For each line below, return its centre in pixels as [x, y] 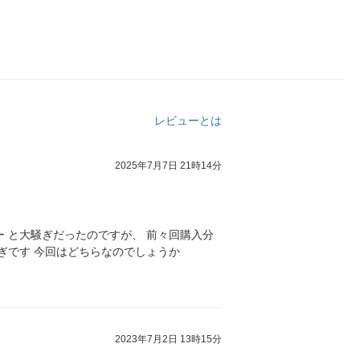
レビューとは [188, 121]
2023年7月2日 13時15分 [168, 339]
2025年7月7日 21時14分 [168, 165]
